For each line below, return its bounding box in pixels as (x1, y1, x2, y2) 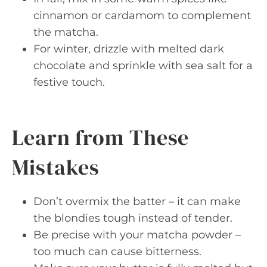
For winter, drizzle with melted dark (33, 42, 224, 55)
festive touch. (33, 76, 105, 89)
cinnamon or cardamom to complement (33, 9, 251, 22)
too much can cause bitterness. (33, 245, 201, 258)
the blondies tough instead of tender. (33, 212, 232, 225)
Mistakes (12, 153, 100, 182)
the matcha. (33, 26, 98, 39)
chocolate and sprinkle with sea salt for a (33, 59, 253, 72)
